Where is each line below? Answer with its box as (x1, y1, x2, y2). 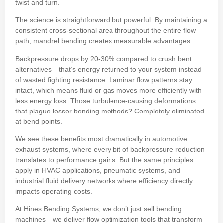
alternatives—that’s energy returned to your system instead (15, 65, 202, 73)
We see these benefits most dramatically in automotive (15, 135, 187, 143)
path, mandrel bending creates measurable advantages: (15, 37, 192, 45)
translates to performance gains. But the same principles (15, 156, 193, 164)
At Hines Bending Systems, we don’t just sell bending (15, 205, 182, 213)
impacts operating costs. (15, 187, 92, 195)
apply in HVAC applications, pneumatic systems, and (15, 166, 180, 174)
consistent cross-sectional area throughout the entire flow (15, 26, 196, 35)
